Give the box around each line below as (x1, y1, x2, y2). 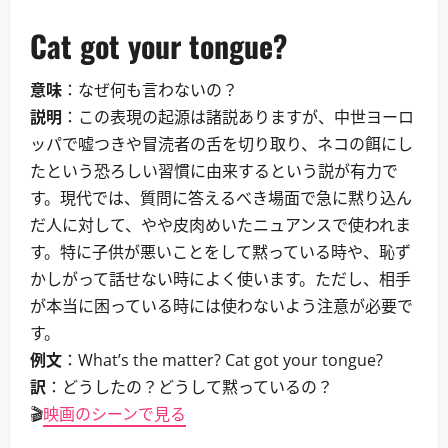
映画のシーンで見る (43, 403, 186, 425)
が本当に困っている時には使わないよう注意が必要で (30, 295, 413, 317)
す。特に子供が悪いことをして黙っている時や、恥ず (30, 241, 411, 263)
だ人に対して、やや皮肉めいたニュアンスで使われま (30, 214, 411, 236)
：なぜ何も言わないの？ (62, 79, 238, 101)
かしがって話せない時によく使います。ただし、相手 (30, 268, 411, 290)
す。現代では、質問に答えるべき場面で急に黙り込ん (30, 187, 412, 209)
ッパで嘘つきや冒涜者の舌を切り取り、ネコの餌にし (30, 133, 413, 155)
